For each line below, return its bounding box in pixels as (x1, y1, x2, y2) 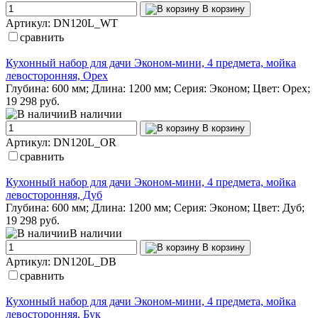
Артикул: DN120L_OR (6, 136, 116, 148)
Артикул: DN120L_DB (6, 255, 116, 268)
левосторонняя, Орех (6, 69, 108, 82)
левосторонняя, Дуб (6, 188, 102, 201)
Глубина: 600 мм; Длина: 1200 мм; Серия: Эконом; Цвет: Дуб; (6, 201, 305, 214)
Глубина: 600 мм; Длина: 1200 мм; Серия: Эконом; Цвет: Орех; (6, 82, 310, 94)
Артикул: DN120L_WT (6, 16, 118, 29)
